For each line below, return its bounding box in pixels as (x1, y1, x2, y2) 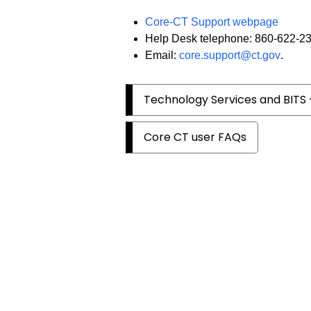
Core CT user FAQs (144, 128, 247, 145)
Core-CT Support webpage (145, 16, 279, 28)
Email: (145, 49, 180, 62)
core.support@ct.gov (179, 49, 281, 62)
